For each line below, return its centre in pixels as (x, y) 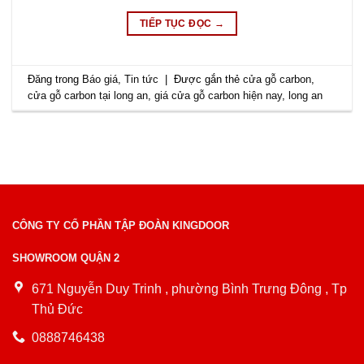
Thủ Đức (57, 310)
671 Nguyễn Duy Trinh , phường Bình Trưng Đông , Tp (189, 289)
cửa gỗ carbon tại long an (88, 95)
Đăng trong (55, 79)
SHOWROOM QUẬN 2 (66, 258)
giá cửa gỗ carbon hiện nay (219, 95)
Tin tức (142, 79)
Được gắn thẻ (209, 79)
